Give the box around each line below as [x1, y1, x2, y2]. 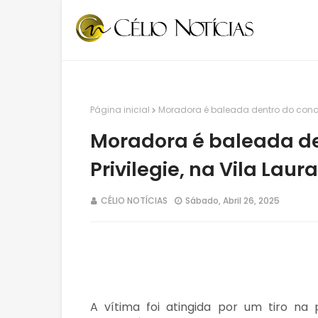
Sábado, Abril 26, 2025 [185, 194, 280, 207]
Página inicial [90, 104, 150, 116]
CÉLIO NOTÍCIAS [101, 194, 168, 207]
